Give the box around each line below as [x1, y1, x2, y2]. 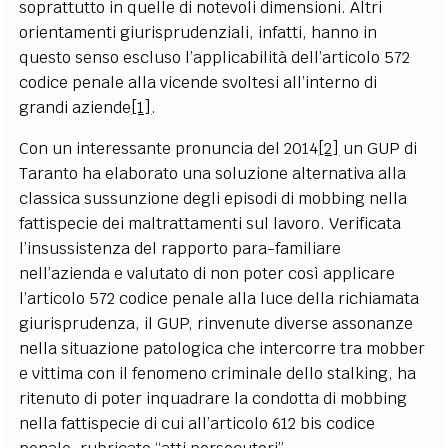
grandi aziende [19, 96, 132, 118]
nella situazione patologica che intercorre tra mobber [19, 337, 426, 359]
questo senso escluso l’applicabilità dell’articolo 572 [19, 46, 411, 68]
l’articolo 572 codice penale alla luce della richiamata [19, 287, 420, 309]
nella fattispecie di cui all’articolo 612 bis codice [19, 412, 376, 434]
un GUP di [339, 137, 418, 159]
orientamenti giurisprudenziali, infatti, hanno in [19, 21, 378, 43]
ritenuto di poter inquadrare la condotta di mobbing [19, 387, 408, 409]
